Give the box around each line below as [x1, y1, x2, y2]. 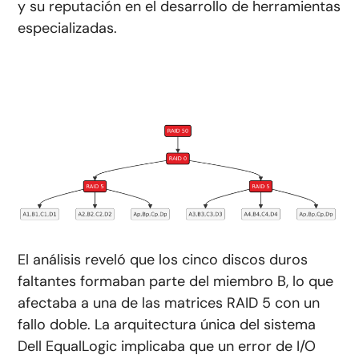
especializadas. [18, 18, 118, 38]
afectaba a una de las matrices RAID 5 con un [18, 293, 321, 313]
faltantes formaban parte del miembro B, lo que [18, 272, 334, 292]
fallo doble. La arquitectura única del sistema [18, 315, 317, 335]
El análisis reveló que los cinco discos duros [18, 250, 309, 270]
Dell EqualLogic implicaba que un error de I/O [18, 337, 317, 357]
